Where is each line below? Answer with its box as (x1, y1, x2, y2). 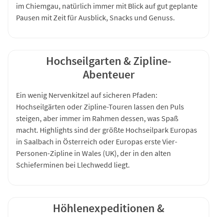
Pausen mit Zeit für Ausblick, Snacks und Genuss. (16, 12, 175, 22)
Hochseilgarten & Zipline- (46, 53, 171, 68)
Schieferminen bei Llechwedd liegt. (16, 159, 130, 170)
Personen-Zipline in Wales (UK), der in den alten (16, 148, 171, 158)
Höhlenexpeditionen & (53, 200, 164, 216)
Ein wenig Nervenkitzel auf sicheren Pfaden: (16, 90, 157, 100)
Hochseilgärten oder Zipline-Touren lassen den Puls (16, 101, 184, 111)
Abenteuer (82, 66, 135, 82)
